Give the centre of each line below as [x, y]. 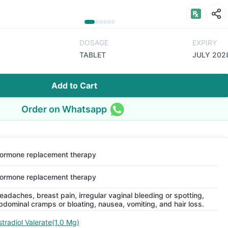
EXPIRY [205, 42]
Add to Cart [74, 85]
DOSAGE [94, 42]
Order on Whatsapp [64, 109]
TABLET [93, 55]
